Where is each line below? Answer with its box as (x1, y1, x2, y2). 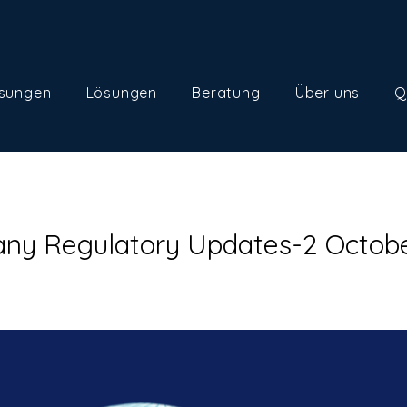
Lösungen (85, 84, 157, 102)
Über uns (294, 84, 361, 102)
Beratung (192, 84, 261, 102)
